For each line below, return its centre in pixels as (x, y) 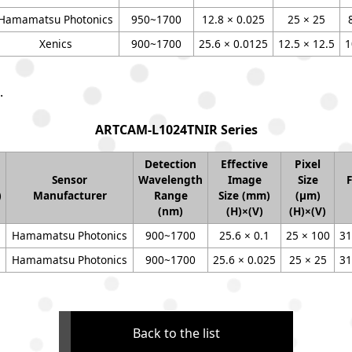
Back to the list (176, 333)
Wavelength (170, 180)
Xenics (55, 44)
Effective (244, 164)
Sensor (70, 180)
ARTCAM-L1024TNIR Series (176, 130)
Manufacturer (70, 195)
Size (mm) (244, 195)
